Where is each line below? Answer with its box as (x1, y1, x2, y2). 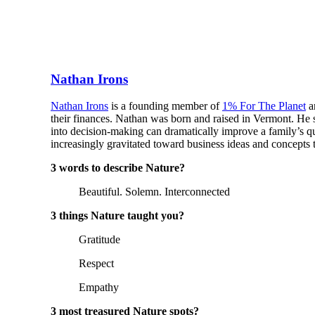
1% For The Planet (222, 100, 306, 112)
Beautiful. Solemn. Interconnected (79, 186, 230, 198)
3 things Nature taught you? (51, 210, 187, 222)
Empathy (79, 281, 119, 294)
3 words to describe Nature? (51, 162, 188, 174)
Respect (79, 257, 114, 270)
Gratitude (79, 233, 120, 246)
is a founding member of (108, 100, 222, 112)
